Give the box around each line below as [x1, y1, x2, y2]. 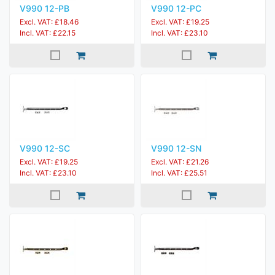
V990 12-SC [20, 143, 70, 153]
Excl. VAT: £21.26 [151, 157, 209, 166]
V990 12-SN [151, 143, 201, 153]
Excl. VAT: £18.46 [20, 17, 79, 26]
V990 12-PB [20, 3, 69, 14]
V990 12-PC [151, 3, 201, 14]
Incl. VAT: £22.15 [20, 28, 76, 37]
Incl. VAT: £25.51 [151, 168, 207, 177]
